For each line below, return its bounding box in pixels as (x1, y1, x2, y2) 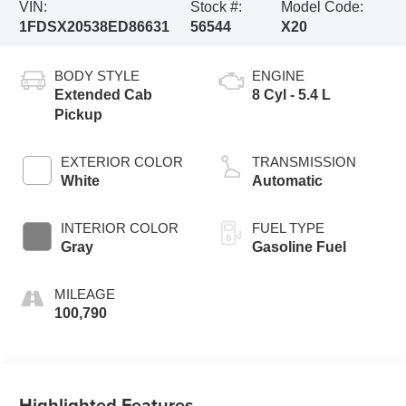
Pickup (54, 106, 103, 122)
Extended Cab (54, 86, 153, 102)
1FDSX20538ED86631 (19, 18, 170, 34)
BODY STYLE (54, 67, 140, 83)
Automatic (252, 172, 323, 188)
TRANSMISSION (252, 153, 356, 169)
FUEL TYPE (252, 219, 324, 236)
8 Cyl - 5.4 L (252, 86, 331, 102)
